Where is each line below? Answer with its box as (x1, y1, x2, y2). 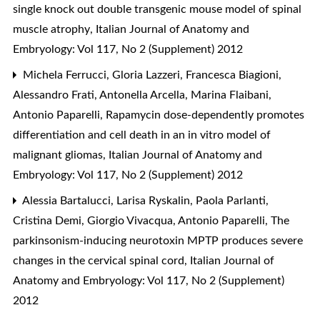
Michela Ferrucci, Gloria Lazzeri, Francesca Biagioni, (20, 69, 281, 81)
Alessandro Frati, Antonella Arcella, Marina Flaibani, (13, 89, 271, 101)
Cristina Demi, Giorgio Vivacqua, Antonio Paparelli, (13, 214, 271, 226)
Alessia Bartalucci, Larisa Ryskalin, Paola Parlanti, (20, 194, 269, 206)
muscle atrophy (13, 23, 93, 35)
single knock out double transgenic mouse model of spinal (13, 3, 301, 15)
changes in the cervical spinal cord (13, 254, 187, 266)
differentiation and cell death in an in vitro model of (13, 129, 271, 141)
